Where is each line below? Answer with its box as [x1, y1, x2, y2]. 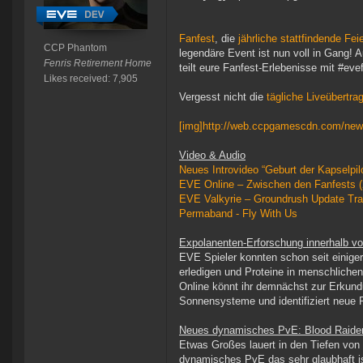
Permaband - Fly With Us [179, 207, 297, 220]
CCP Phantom [43, 42, 107, 54]
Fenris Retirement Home [43, 58, 152, 70]
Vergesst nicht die [179, 91, 267, 104]
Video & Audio [179, 149, 246, 162]
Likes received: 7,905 [43, 73, 138, 85]
